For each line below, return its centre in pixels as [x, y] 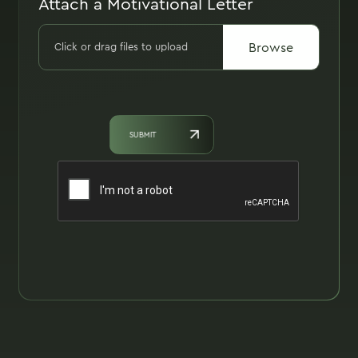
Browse [271, 47]
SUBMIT [143, 135]
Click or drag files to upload [121, 47]
